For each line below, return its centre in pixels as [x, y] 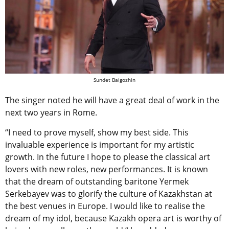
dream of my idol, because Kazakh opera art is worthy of [113, 219]
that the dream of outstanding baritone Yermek [97, 182]
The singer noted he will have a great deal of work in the [112, 100]
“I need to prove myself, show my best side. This [97, 133]
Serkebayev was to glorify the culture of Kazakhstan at [109, 194]
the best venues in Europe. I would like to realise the [105, 206]
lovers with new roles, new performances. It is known [107, 169]
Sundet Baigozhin [114, 80]
